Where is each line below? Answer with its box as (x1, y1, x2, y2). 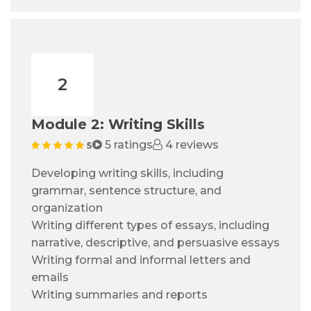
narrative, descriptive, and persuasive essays (31, 236, 280, 250)
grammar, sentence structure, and (31, 184, 221, 198)
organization (31, 201, 103, 215)
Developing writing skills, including (31, 167, 224, 180)
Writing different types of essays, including (31, 219, 269, 233)
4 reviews (162, 138, 219, 152)
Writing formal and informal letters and (31, 253, 251, 267)
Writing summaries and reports (31, 288, 208, 302)
